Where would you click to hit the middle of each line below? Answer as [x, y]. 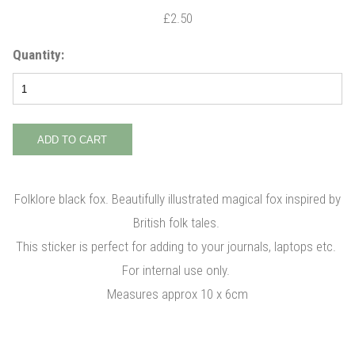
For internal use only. [177, 271]
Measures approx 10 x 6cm [177, 294]
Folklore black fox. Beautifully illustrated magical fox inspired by [177, 199]
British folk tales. [177, 223]
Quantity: [38, 55]
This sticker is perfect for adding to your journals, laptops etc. [177, 247]
